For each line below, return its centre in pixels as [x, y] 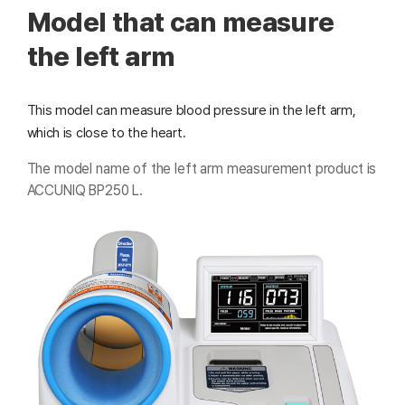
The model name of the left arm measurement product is [202, 168]
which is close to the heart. [106, 132]
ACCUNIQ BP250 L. [85, 190]
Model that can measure [180, 23]
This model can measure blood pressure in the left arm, [191, 110]
